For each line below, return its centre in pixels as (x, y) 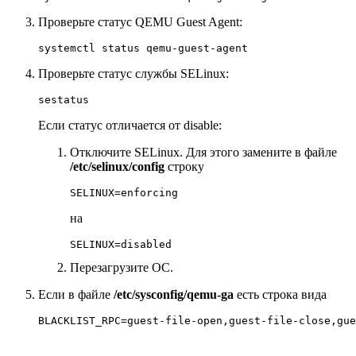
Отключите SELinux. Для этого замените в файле (203, 153)
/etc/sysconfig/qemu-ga (174, 295)
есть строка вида (280, 295)
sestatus (64, 100)
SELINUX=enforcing (124, 193)
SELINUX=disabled (121, 245)
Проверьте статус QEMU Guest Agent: (140, 22)
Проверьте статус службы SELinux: (133, 74)
